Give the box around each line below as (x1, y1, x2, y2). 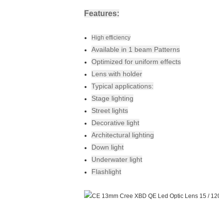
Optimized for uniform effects (91, 58, 181, 66)
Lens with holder (91, 70, 142, 78)
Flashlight (91, 168, 121, 175)
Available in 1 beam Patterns (91, 45, 180, 53)
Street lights (91, 107, 128, 114)
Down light (91, 143, 124, 151)
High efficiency (91, 34, 131, 41)
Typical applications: (91, 82, 153, 90)
